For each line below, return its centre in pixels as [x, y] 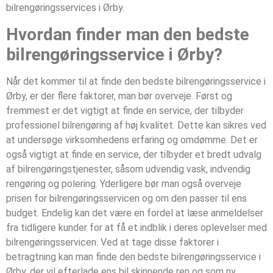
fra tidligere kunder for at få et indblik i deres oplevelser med [136, 227]
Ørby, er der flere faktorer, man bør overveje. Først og [119, 96]
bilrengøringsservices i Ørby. [65, 8]
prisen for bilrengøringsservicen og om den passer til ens [126, 198]
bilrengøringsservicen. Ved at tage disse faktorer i [112, 242]
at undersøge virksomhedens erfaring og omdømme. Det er [132, 140]
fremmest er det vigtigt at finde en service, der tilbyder [125, 110]
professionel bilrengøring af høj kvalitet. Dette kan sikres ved [136, 125]
